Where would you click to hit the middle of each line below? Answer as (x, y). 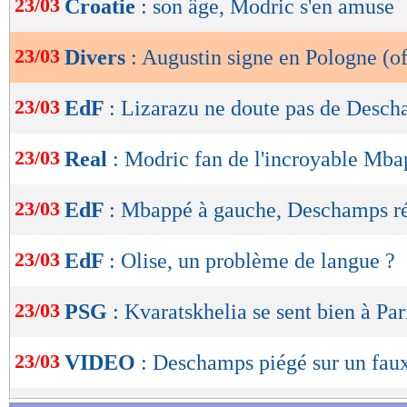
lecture (64, 40)
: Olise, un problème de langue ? (252, 261)
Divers (98, 58)
